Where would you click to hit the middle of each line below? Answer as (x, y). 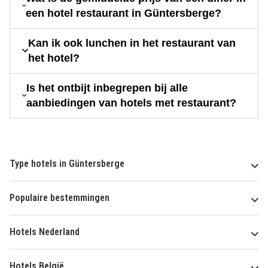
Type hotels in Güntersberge (67, 163)
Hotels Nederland (45, 232)
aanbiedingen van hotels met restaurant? (132, 103)
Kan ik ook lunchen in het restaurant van (132, 43)
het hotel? (54, 58)
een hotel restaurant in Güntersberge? (124, 13)
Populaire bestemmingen (60, 197)
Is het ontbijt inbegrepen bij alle (107, 88)
